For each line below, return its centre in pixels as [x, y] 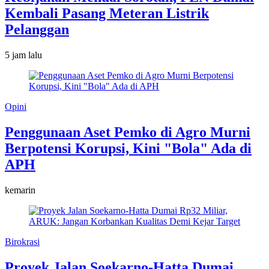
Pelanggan [37, 30]
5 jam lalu [23, 55]
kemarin [20, 190]
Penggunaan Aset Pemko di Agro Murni [128, 132]
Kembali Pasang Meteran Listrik [107, 14]
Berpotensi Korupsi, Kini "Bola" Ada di [128, 149]
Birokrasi [22, 242]
